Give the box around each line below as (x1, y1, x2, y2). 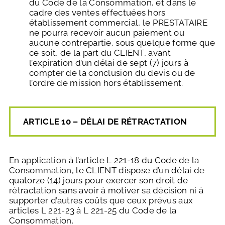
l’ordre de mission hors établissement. (29, 78, 183, 88)
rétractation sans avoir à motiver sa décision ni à (9, 185, 203, 196)
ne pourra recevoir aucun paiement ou (29, 28, 184, 38)
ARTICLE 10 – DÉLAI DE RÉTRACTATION (23, 117, 187, 127)
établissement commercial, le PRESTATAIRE (29, 18, 207, 28)
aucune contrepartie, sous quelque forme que (29, 38, 215, 48)
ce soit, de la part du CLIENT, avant (29, 48, 171, 58)
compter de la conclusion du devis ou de (29, 68, 195, 78)
